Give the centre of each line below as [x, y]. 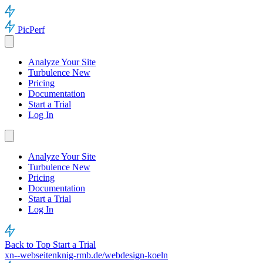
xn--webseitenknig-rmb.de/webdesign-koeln [86, 255]
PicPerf [31, 30]
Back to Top [29, 245]
